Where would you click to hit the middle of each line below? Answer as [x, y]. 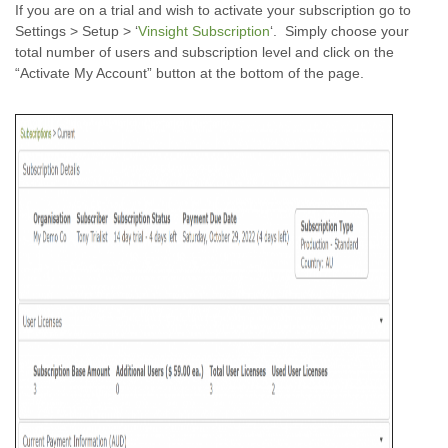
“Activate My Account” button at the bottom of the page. [189, 73]
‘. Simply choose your [339, 31]
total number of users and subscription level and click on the [204, 52]
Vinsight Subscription [204, 31]
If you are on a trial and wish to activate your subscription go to [213, 10]
